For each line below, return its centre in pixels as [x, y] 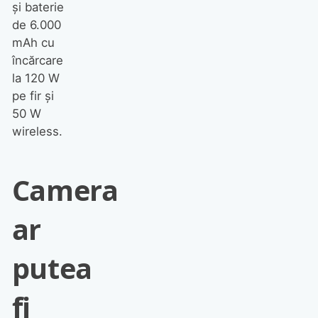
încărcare [37, 61]
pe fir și [33, 96]
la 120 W [35, 78]
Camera [65, 190]
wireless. [37, 132]
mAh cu [33, 43]
